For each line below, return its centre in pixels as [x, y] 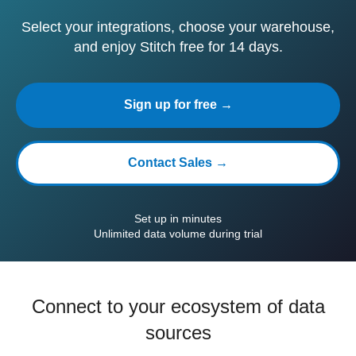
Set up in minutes [178, 219]
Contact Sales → [178, 163]
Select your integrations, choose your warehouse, [178, 27]
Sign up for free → [178, 104]
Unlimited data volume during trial [178, 234]
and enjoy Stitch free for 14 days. [178, 47]
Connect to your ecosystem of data [178, 306]
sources [178, 333]
